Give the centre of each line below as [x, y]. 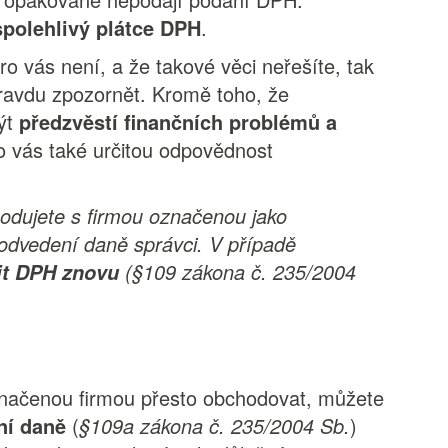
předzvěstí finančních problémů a [178, 121]
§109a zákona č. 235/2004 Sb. [215, 425]
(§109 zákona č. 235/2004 [238, 271]
